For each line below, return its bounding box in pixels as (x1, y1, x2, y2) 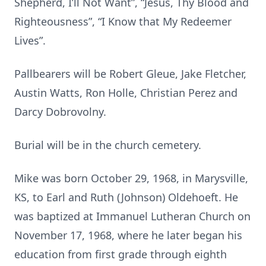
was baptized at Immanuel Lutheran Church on (14, 209, 251, 223)
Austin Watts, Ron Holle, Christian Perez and (14, 85, 237, 100)
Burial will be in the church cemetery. (14, 138, 201, 152)
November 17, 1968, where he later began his (14, 228, 242, 242)
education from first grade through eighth (14, 247, 227, 261)
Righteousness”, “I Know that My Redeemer (14, 14, 232, 28)
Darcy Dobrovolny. (14, 104, 106, 119)
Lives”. (14, 33, 46, 47)
